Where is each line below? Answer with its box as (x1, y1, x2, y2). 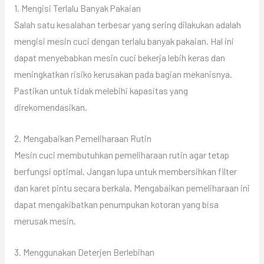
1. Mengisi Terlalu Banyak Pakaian (14, 2, 141, 14)
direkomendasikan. (14, 101, 87, 113)
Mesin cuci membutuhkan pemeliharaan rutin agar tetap (14, 149, 229, 161)
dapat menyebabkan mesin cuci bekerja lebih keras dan (14, 52, 225, 64)
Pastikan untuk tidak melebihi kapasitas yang (14, 85, 188, 97)
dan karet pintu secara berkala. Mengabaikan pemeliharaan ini (14, 182, 250, 194)
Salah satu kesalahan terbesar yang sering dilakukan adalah (14, 19, 241, 31)
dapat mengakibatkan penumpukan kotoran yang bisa (14, 199, 219, 210)
